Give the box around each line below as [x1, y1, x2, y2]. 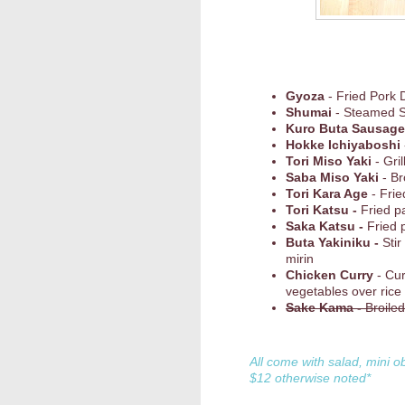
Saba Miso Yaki [286, 170, 379, 185]
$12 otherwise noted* [250, 371, 371, 386]
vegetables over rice [286, 284, 401, 299]
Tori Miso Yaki [286, 154, 372, 169]
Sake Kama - [286, 300, 365, 316]
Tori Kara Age [286, 186, 368, 202]
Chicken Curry [286, 268, 377, 283]
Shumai [286, 105, 332, 120]
